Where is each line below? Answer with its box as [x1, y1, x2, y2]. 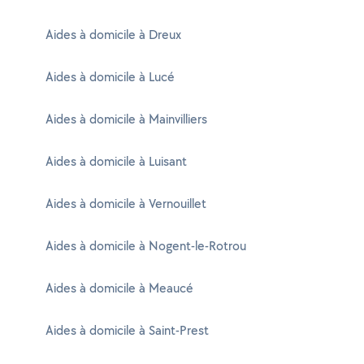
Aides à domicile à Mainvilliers [45, 110, 207, 128]
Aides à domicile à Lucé [45, 68, 175, 85]
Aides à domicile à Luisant [45, 153, 187, 170]
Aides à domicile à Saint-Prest [45, 322, 209, 339]
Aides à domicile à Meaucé [45, 279, 193, 297]
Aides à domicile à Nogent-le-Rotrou [45, 237, 246, 254]
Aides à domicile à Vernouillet [45, 195, 206, 212]
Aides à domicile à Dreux [45, 26, 181, 43]
